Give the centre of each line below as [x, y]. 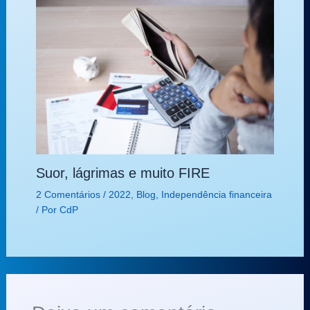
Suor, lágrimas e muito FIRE [122, 173]
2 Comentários [68, 195]
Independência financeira [216, 195]
